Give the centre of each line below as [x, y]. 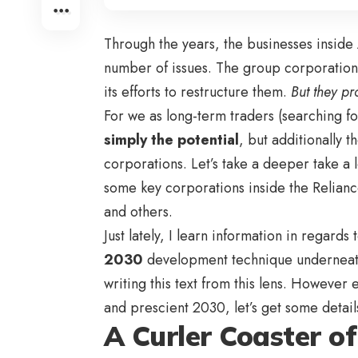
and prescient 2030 [165, 308]
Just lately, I [140, 236]
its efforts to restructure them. [197, 92]
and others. [138, 212]
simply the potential [171, 140]
